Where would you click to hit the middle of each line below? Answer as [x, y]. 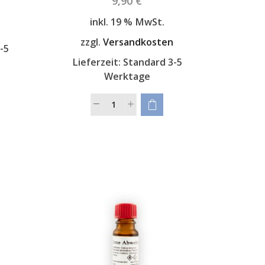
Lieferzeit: [97, 62]
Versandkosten [138, 42]
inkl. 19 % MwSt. [127, 22]
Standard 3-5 [152, 62]
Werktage [127, 76]
